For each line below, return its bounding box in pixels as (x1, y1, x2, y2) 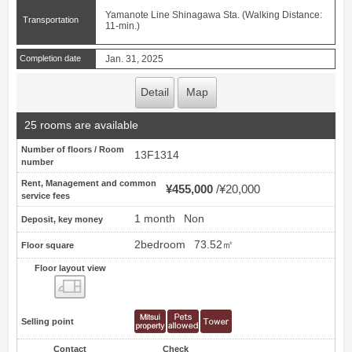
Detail (141, 86, 169, 98)
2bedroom (134, 239, 185, 251)
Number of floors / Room (21, 145, 124, 155)
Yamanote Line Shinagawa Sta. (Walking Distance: (105, 9, 322, 20)
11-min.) (105, 20, 140, 31)
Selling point (21, 317, 74, 327)
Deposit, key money (21, 214, 103, 225)
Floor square (21, 240, 74, 251)
